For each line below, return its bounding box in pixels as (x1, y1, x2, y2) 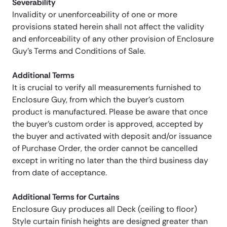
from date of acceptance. (12, 167, 107, 178)
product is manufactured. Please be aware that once (12, 106, 208, 118)
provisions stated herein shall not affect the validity (12, 21, 204, 32)
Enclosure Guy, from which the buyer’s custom (12, 94, 184, 105)
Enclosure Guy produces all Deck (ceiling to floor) (12, 204, 197, 215)
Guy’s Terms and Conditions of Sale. (12, 46, 145, 57)
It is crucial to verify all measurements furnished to (12, 82, 201, 93)
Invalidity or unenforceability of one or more (12, 9, 177, 20)
